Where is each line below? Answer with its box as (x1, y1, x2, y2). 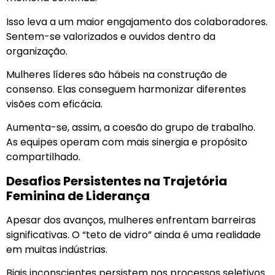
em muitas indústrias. (6, 242, 107, 257)
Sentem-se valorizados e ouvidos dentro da (6, 29, 215, 44)
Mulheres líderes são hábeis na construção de (6, 68, 227, 82)
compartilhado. (6, 150, 80, 165)
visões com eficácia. (6, 97, 103, 112)
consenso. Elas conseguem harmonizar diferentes (6, 82, 246, 97)
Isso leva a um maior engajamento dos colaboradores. (6, 14, 268, 29)
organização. (6, 44, 68, 58)
